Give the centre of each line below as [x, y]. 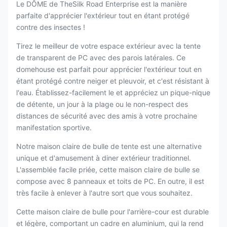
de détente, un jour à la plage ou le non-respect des [102, 104]
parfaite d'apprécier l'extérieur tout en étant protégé [103, 15]
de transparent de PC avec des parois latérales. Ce [101, 58]
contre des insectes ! [51, 27]
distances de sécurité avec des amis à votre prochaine [107, 116]
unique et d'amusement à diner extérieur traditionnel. [104, 158]
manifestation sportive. [54, 127]
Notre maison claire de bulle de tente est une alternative [109, 146]
